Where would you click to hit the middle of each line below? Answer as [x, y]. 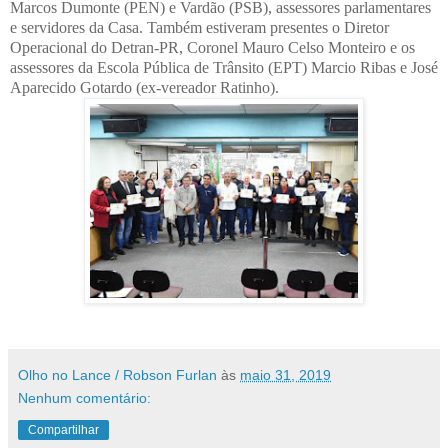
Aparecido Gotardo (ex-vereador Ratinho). [146, 88]
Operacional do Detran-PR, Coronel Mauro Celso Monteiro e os [212, 48]
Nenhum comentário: [84, 398]
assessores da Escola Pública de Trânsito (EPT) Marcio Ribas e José [224, 68]
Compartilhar [63, 430]
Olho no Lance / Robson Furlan [117, 375]
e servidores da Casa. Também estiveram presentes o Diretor [199, 28]
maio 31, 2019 [285, 375]
